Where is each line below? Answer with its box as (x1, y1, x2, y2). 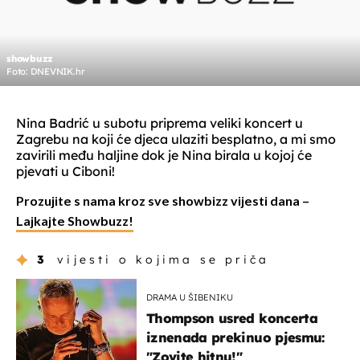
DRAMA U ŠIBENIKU (146, 292, 233, 304)
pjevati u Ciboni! (16, 163, 115, 180)
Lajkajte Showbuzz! (16, 215, 133, 231)
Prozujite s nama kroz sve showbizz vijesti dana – (16, 194, 309, 211)
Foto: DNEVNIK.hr (6, 66, 85, 78)
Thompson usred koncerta (146, 310, 317, 327)
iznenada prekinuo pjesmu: (146, 329, 325, 346)
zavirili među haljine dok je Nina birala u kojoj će (16, 147, 312, 164)
